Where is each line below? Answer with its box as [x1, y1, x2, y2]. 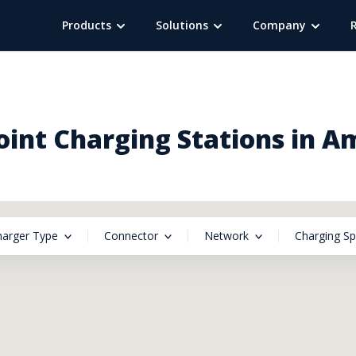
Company [253, 17, 306, 33]
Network [204, 228, 249, 243]
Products [62, 17, 111, 33]
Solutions [156, 17, 208, 33]
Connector [104, 228, 158, 243]
